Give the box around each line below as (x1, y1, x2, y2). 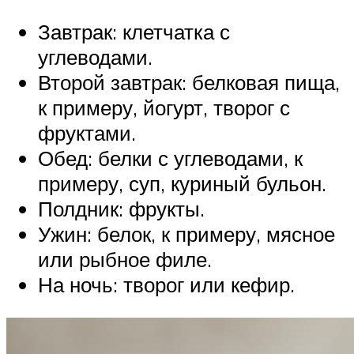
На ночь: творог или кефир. (38, 272, 295, 298)
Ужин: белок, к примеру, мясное (38, 221, 335, 247)
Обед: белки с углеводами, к (38, 145, 303, 171)
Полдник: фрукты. (38, 196, 205, 222)
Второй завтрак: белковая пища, (38, 70, 340, 96)
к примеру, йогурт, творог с (38, 95, 290, 121)
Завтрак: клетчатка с (38, 19, 230, 45)
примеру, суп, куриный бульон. (38, 171, 326, 197)
